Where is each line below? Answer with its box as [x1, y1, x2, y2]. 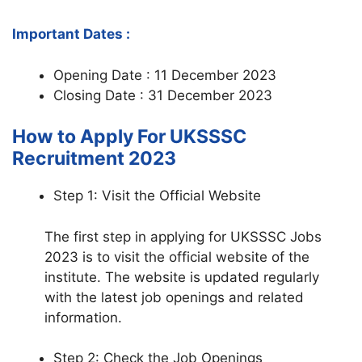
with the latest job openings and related [44, 288, 304, 305]
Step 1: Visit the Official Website [53, 187, 261, 204]
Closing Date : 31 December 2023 [53, 86, 272, 103]
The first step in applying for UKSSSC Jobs [44, 228, 322, 245]
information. [44, 309, 122, 326]
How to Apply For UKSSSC [12, 125, 246, 149]
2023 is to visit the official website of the [44, 248, 309, 265]
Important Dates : [12, 26, 130, 43]
